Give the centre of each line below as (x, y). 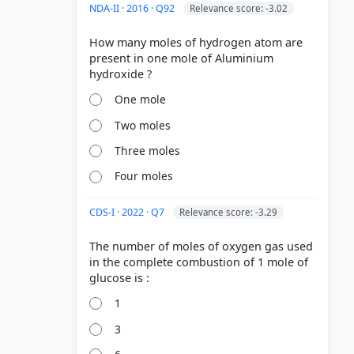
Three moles (148, 150)
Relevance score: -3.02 (239, 8)
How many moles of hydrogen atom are (196, 42)
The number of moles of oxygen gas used (201, 247)
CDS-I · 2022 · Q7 (128, 213)
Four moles (144, 176)
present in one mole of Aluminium (181, 58)
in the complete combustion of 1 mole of (199, 262)
